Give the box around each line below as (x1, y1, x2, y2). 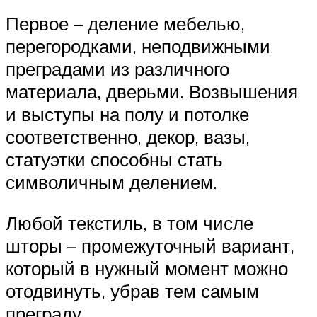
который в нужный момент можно (6, 256, 288, 279)
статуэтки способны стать (6, 148, 223, 171)
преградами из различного (6, 57, 229, 81)
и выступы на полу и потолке (6, 103, 249, 126)
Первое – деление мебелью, (6, 12, 245, 35)
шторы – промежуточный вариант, (6, 234, 294, 257)
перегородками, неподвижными (6, 35, 270, 58)
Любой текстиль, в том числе (6, 211, 253, 234)
